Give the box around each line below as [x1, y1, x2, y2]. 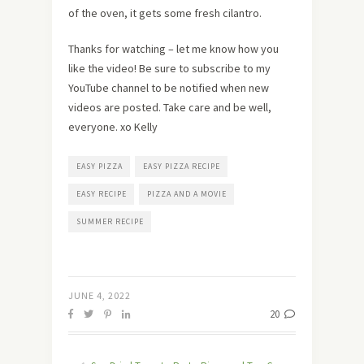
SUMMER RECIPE [76, 215, 144, 227]
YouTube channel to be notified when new [68, 80, 269, 95]
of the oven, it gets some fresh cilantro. [68, 5, 262, 20]
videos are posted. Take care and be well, [68, 99, 271, 115]
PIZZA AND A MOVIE [147, 188, 227, 199]
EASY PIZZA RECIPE [143, 160, 220, 171]
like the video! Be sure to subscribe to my [68, 60, 271, 76]
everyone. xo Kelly [68, 119, 158, 134]
